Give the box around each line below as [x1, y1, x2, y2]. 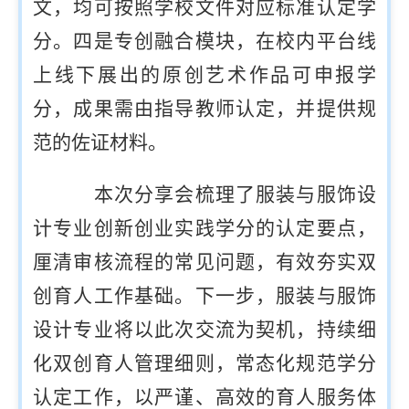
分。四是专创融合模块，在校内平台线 [33, 30, 376, 53]
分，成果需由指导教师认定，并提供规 [33, 98, 376, 121]
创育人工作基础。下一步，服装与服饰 [33, 285, 376, 308]
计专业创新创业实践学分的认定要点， [33, 217, 376, 240]
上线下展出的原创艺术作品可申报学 [33, 64, 376, 87]
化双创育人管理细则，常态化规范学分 [33, 352, 376, 375]
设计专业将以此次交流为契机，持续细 [33, 319, 376, 341]
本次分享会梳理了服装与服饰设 [71, 184, 376, 206]
